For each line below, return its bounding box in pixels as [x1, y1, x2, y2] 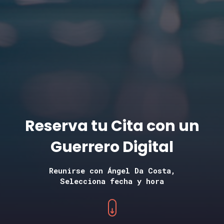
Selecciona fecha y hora [60, 176, 164, 186]
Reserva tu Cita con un [24, 115, 199, 136]
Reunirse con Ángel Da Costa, [48, 165, 175, 175]
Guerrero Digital [50, 136, 173, 157]
